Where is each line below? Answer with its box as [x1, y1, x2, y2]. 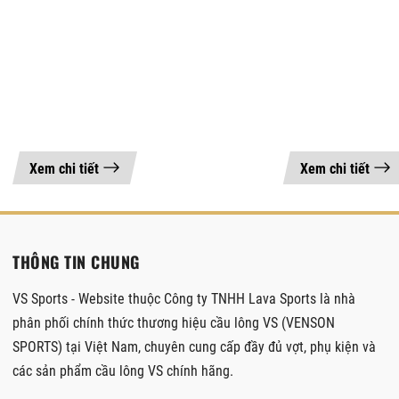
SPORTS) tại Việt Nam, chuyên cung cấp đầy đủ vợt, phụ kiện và [12, 338, 376, 355]
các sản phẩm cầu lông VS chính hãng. [12, 362, 233, 379]
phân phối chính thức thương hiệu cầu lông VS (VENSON [12, 313, 335, 331]
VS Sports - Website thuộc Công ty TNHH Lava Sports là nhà [12, 289, 355, 307]
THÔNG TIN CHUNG [12, 249, 140, 273]
